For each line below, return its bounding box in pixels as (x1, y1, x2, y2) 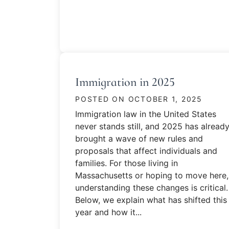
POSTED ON (75, 95, 128, 103)
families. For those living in (75, 158, 178, 168)
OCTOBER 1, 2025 (128, 95, 202, 103)
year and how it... (75, 207, 142, 217)
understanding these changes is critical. (75, 182, 228, 193)
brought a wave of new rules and (75, 133, 203, 144)
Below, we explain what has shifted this (75, 195, 227, 205)
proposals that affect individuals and (75, 146, 217, 156)
